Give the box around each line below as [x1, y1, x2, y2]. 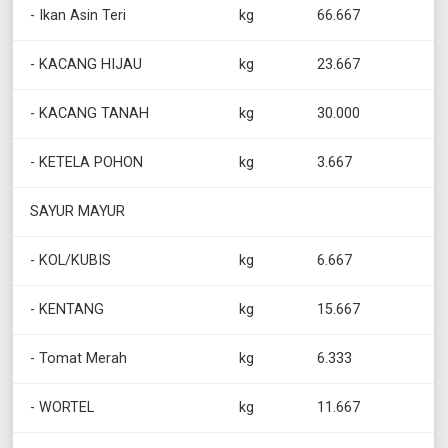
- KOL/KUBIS [30, 252, 112, 270]
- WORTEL [30, 399, 95, 417]
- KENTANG [30, 301, 105, 319]
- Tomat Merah [30, 350, 128, 368]
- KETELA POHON [30, 154, 144, 172]
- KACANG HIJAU [30, 56, 143, 74]
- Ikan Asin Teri [30, 7, 127, 25]
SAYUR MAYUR [30, 203, 126, 221]
